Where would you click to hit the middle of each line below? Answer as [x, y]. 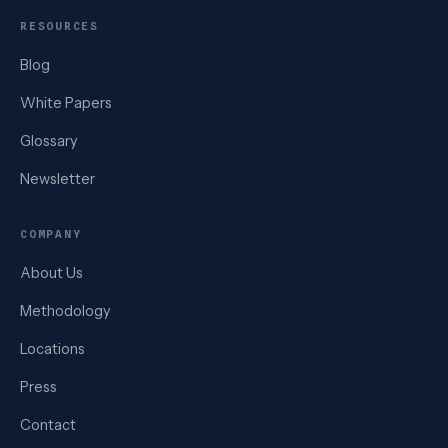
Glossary [49, 140]
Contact [48, 424]
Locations [52, 348]
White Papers [66, 102]
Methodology [65, 310]
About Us [51, 272]
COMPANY [51, 233]
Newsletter [57, 178]
